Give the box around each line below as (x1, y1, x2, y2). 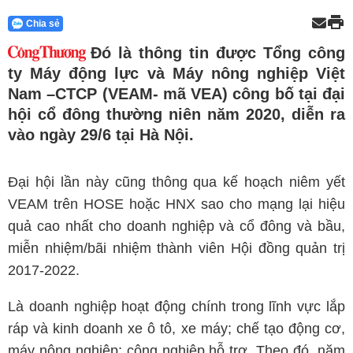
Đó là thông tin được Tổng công (91, 44, 345, 61)
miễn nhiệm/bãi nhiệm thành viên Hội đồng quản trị (8, 240, 345, 256)
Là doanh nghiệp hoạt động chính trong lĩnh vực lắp (8, 299, 345, 314)
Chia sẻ (25, 18, 60, 29)
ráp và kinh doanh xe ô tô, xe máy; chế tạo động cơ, (8, 321, 345, 336)
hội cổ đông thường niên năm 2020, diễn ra (8, 106, 345, 123)
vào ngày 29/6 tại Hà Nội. (8, 126, 194, 143)
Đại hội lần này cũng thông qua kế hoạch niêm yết (8, 174, 345, 190)
